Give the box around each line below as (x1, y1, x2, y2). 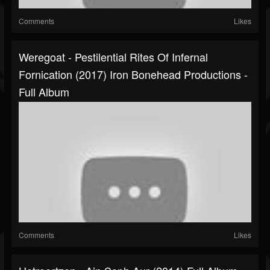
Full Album (19, 84, 69, 100)
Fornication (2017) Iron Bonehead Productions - (19, 66, 248, 83)
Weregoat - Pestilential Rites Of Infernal (19, 49, 208, 65)
